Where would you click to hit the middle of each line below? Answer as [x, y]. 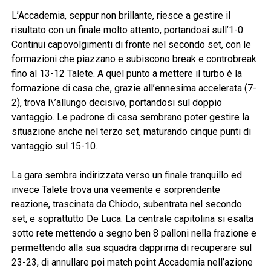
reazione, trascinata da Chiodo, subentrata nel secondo [126, 204]
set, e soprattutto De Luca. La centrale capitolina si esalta [132, 219]
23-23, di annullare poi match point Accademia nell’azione [132, 263]
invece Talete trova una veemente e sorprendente [116, 190]
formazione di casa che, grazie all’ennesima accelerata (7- [134, 88]
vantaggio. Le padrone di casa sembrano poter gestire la [130, 117]
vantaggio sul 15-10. [54, 146]
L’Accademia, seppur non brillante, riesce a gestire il [121, 16]
